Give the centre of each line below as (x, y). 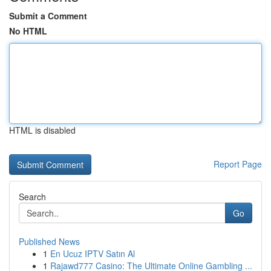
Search (32, 197)
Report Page (238, 164)
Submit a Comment (48, 16)
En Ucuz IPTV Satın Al (93, 253)
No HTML (28, 31)
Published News (49, 241)
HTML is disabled (42, 130)
